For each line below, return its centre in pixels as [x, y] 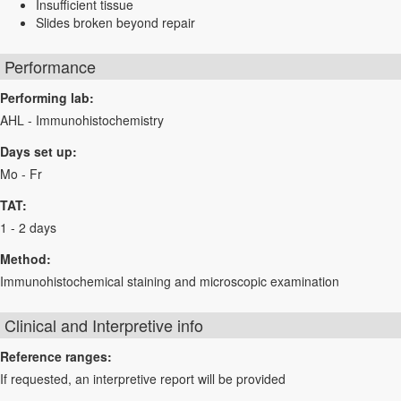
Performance [50, 66]
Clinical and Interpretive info [104, 325]
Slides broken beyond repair [115, 22]
